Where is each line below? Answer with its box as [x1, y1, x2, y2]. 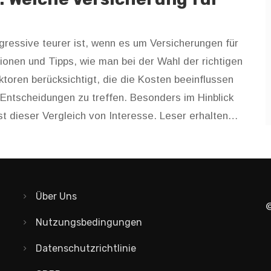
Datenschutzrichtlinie [36, 243, 136, 255]
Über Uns [36, 191, 77, 203]
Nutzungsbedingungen [36, 217, 142, 229]
